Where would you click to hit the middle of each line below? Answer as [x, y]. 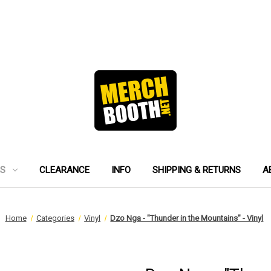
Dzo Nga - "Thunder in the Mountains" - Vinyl [187, 218]
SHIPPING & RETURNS [197, 170]
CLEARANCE [64, 170]
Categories [55, 218]
